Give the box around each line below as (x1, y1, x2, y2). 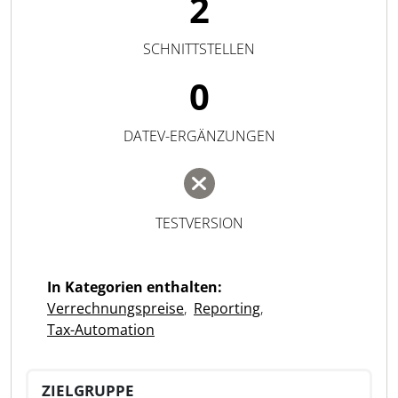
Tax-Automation (47, 320, 155, 339)
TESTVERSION (155, 213, 243, 233)
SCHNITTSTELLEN (143, 39, 255, 59)
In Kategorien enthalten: (47, 277, 222, 297)
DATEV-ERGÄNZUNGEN (123, 126, 275, 146)
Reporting (194, 298, 260, 318)
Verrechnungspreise (47, 298, 184, 318)
